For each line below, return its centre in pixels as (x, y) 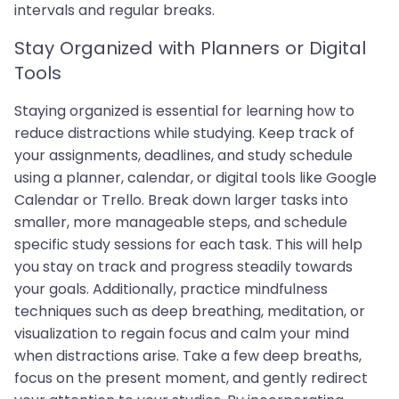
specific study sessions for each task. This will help (188, 245)
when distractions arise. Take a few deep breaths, (188, 356)
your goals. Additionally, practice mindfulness (171, 289)
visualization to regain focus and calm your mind (182, 334)
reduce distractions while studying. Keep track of (184, 134)
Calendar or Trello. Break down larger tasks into (181, 200)
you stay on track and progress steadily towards (183, 267)
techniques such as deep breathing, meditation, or (190, 312)
